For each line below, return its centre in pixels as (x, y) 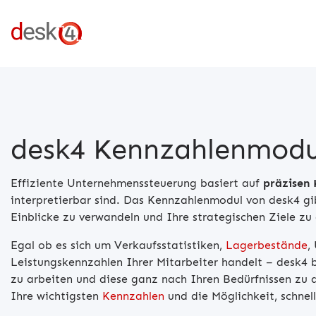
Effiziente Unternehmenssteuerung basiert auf (137, 183)
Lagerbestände (267, 245)
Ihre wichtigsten (56, 296)
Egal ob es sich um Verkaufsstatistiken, (118, 245)
